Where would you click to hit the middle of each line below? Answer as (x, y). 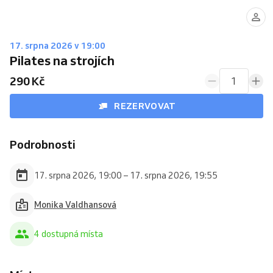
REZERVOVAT (145, 106)
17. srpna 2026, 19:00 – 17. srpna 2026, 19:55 (126, 175)
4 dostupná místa (69, 234)
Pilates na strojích (62, 60)
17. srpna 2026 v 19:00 (58, 46)
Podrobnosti (43, 144)
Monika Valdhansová (75, 204)
